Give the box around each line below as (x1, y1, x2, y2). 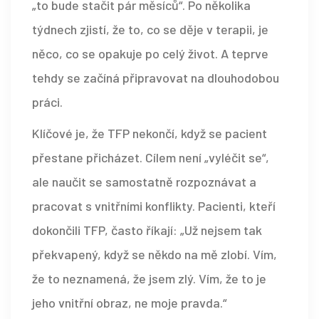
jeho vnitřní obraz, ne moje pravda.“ (32, 294, 226, 310)
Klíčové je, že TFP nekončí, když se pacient (32, 125, 267, 141)
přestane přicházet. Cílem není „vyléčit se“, (32, 149, 269, 165)
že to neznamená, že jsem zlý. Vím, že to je (32, 270, 266, 286)
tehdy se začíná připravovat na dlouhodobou (32, 69, 279, 85)
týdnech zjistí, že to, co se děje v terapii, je (32, 21, 268, 37)
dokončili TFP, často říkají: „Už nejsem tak (32, 221, 262, 238)
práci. (32, 93, 63, 110)
